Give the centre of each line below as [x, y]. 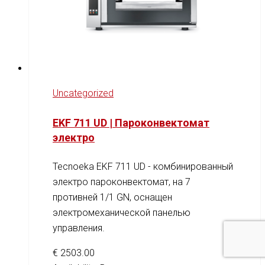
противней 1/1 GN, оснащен [112, 197]
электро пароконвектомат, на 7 [122, 182]
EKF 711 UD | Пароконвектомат [131, 122]
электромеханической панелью [122, 212]
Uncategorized [83, 93]
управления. [79, 228]
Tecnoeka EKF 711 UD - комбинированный [143, 166]
